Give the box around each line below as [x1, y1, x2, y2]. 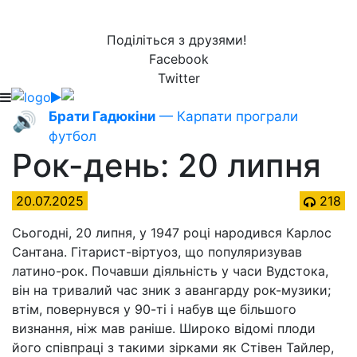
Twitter [157, 70, 200, 86]
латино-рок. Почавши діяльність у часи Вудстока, [12, 263, 328, 279]
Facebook [148, 51, 209, 67]
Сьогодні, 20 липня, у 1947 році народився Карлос [12, 225, 331, 241]
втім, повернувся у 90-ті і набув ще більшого [12, 301, 296, 317]
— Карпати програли [155, 108, 298, 124]
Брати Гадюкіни [49, 108, 155, 124]
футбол [49, 128, 96, 144]
